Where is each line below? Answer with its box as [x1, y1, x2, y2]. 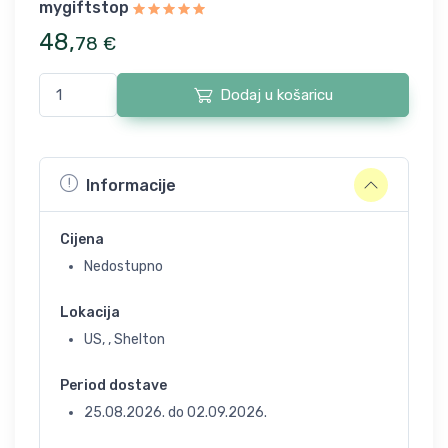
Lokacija [60, 304, 120, 321]
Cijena [60, 231, 104, 248]
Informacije [86, 175, 176, 195]
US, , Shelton [84, 331, 165, 348]
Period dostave [60, 377, 167, 394]
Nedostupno [84, 258, 163, 275]
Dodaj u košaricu [219, 86, 333, 104]
